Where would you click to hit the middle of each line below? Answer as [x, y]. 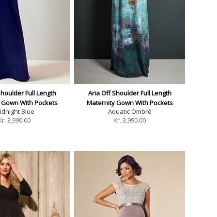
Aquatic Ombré [130, 111]
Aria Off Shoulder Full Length [130, 93]
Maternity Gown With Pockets [130, 102]
